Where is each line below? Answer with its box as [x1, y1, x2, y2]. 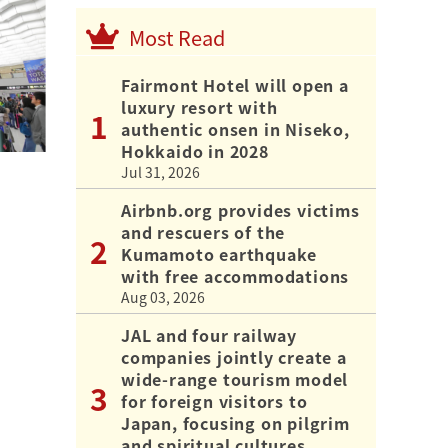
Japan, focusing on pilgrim [121, 410, 350, 435]
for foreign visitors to [121, 388, 308, 413]
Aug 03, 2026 [121, 286, 205, 307]
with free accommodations [121, 263, 350, 288]
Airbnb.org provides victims [121, 197, 360, 222]
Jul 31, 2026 [121, 161, 200, 182]
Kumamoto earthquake [121, 241, 318, 266]
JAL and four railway [121, 322, 297, 347]
